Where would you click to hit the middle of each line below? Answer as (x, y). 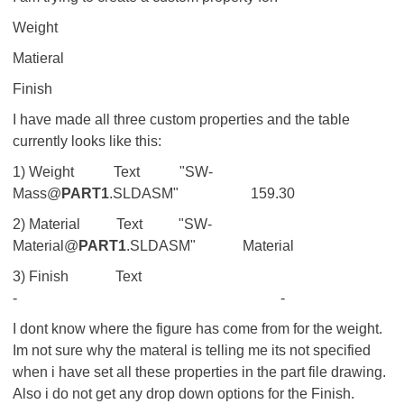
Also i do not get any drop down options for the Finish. (184, 394)
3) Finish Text (93, 276)
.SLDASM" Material (210, 246)
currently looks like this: (87, 141)
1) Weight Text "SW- (113, 172)
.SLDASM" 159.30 (202, 193)
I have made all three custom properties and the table (181, 119)
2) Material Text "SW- (112, 224)
